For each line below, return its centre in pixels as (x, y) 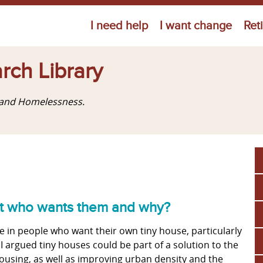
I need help (119, 26)
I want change (196, 26)
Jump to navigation (131, 14)
